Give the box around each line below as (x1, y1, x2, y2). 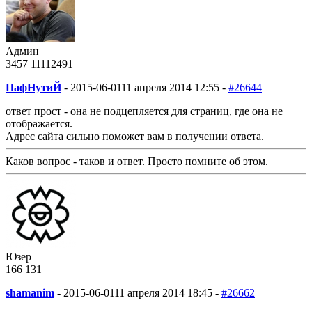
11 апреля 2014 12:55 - (121, 81, 226, 93)
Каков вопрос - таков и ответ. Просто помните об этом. (6, 155, 268, 167)
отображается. (6, 117, 72, 130)
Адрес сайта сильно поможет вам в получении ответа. (6, 130, 264, 142)
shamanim (6, 286, 54, 299)
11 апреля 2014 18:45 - (114, 286, 219, 299)
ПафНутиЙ (6, 81, 61, 93)
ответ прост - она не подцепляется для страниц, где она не (6, 104, 283, 117)
